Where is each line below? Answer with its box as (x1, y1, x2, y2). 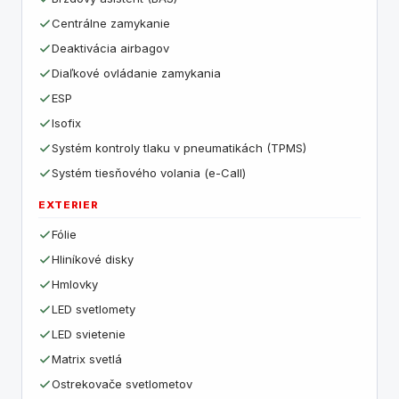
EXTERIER (38, 199, 99, 211)
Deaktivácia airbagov (52, 41, 169, 55)
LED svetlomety (52, 302, 135, 316)
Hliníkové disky (52, 252, 134, 266)
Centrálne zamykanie (52, 16, 170, 30)
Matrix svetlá (52, 352, 122, 366)
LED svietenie (52, 327, 126, 341)
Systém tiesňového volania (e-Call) (52, 166, 246, 180)
